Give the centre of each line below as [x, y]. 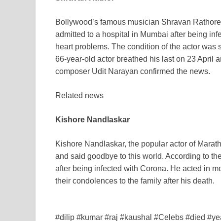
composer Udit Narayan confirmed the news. [133, 72]
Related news [79, 96]
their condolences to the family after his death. [135, 181]
